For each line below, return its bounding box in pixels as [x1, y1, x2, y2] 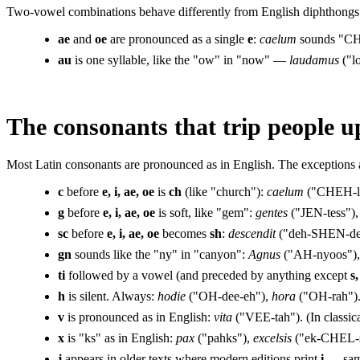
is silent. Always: [65, 288, 157, 303]
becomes [159, 226, 210, 240]
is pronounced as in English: [64, 309, 214, 324]
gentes [256, 205, 288, 219]
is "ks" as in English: [64, 330, 176, 345]
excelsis [253, 330, 292, 345]
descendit [228, 226, 276, 240]
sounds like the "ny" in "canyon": [72, 247, 248, 261]
